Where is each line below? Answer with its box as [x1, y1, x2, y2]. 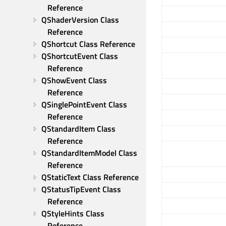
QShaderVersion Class [41, 14, 119, 26]
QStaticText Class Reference [41, 171, 139, 183]
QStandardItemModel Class [41, 147, 137, 159]
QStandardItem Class [41, 123, 116, 135]
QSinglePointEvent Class [41, 98, 127, 110]
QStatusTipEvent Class [41, 183, 121, 195]
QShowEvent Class [41, 74, 107, 86]
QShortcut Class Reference [41, 38, 135, 50]
